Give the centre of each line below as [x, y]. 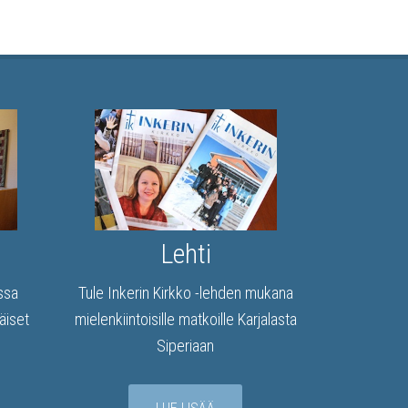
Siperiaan [185, 346]
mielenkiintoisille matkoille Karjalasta [185, 320]
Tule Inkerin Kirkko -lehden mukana [185, 293]
